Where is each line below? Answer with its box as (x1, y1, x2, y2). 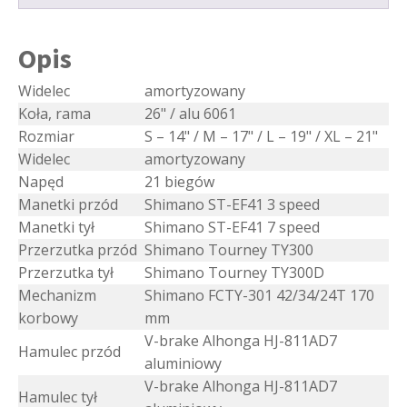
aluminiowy (144, 353, 222, 374)
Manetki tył (18, 217, 94, 238)
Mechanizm (18, 285, 96, 306)
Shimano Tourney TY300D (144, 263, 324, 283)
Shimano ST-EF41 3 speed (144, 194, 320, 215)
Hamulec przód (18, 342, 121, 362)
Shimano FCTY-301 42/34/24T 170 (144, 285, 374, 306)
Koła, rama (18, 104, 91, 124)
